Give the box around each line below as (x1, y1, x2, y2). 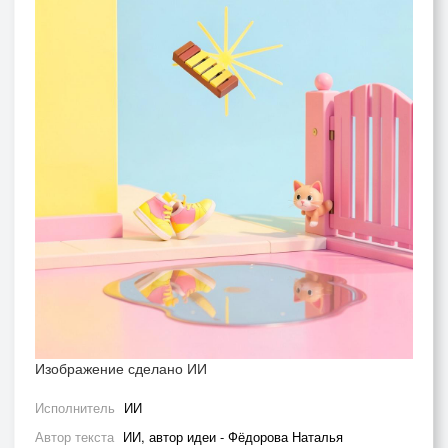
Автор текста (35, 427, 118, 446)
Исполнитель (35, 398, 119, 417)
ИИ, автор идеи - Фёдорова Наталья (123, 427, 343, 446)
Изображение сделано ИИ (35, 358, 211, 378)
